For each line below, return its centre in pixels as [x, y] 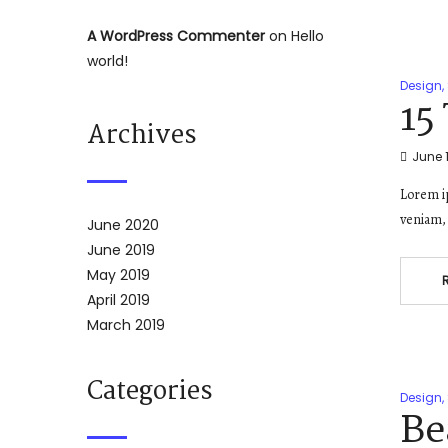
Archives [142, 136]
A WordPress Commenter [176, 36]
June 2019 [121, 250]
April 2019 [118, 300]
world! [107, 61]
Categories [150, 392]
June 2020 [123, 225]
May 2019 [118, 275]
